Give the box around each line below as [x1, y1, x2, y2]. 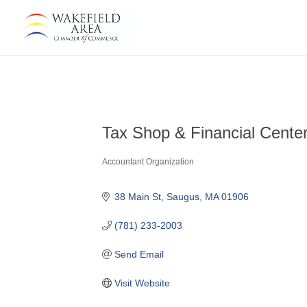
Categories [101, 162, 156, 174]
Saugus [166, 191, 199, 202]
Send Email [114, 248, 164, 260]
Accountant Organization [102, 156, 195, 167]
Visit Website [114, 277, 170, 288]
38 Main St [114, 191, 161, 202]
